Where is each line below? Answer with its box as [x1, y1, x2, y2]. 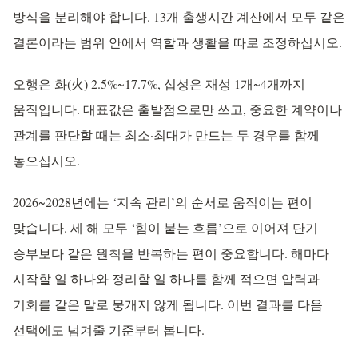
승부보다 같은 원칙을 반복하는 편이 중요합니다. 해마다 [13, 245, 329, 261]
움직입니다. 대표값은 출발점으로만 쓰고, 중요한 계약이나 [13, 101, 342, 117]
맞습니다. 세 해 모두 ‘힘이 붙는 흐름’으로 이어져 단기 [13, 219, 318, 236]
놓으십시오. [13, 152, 80, 169]
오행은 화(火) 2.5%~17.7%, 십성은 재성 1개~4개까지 [13, 75, 305, 92]
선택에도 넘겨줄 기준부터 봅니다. [13, 321, 205, 338]
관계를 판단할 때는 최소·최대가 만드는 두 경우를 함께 [13, 126, 320, 143]
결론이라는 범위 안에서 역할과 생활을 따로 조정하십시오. [13, 34, 342, 50]
